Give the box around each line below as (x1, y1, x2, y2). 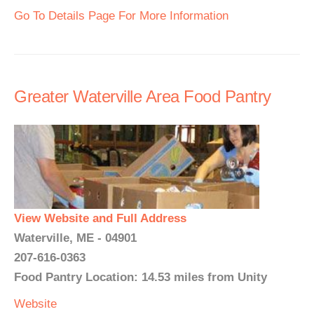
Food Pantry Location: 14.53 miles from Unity (14, 271, 267, 284)
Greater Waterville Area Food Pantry (14, 87, 271, 106)
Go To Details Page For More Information (14, 9, 228, 22)
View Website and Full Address (14, 212, 186, 225)
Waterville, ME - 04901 (14, 231, 137, 245)
